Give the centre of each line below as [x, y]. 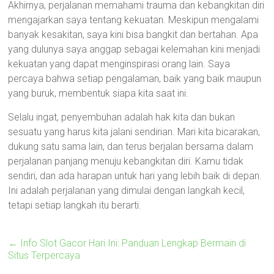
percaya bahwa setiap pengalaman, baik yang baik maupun [135, 79]
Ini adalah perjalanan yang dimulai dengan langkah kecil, [127, 191]
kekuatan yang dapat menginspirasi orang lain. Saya [119, 64]
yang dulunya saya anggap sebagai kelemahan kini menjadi [134, 49]
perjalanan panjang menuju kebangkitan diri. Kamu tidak [126, 161]
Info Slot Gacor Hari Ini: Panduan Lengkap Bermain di [132, 243]
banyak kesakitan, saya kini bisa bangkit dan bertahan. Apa [133, 35]
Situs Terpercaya [44, 255]
